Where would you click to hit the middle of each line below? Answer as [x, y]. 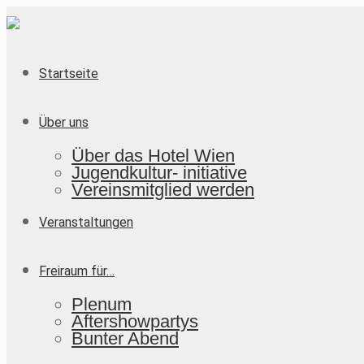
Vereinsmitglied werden [163, 190]
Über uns [64, 122]
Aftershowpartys [135, 321]
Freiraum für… [77, 271]
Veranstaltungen [86, 222]
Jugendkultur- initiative [159, 173]
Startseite [69, 74]
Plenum [102, 304]
